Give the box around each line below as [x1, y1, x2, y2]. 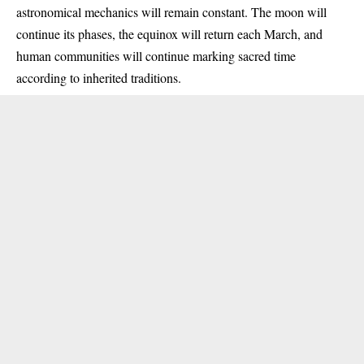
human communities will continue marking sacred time [16, 46, 296, 64]
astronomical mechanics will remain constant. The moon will [16, 2, 327, 20]
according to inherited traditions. [16, 68, 181, 86]
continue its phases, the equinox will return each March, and [16, 24, 323, 42]
